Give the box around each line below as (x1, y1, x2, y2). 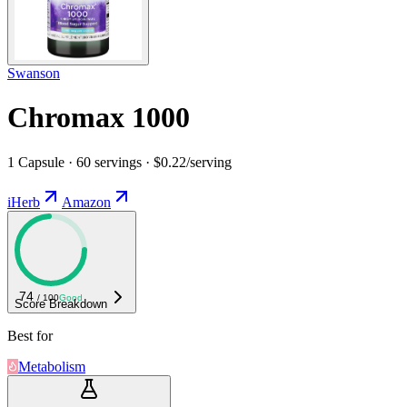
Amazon (62, 194, 111, 210)
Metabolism (18, 358, 85, 374)
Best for (7, 327, 53, 343)
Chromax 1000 (7, 101, 190, 134)
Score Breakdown (15, 296, 107, 311)
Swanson (7, 65, 60, 81)
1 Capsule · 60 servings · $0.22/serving (7, 154, 232, 170)
